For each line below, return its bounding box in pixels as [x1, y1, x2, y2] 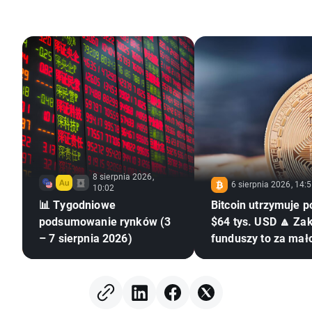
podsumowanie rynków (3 [39, 214, 171, 229]
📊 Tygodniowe [39, 197, 116, 212]
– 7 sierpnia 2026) [39, 231, 132, 246]
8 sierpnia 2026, [93, 171, 154, 182]
